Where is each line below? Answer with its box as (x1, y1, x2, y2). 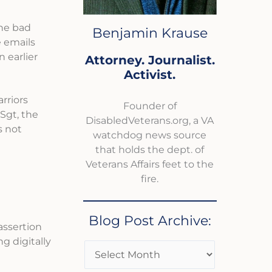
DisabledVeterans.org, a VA (86, 115, 214, 127)
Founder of (123, 100, 177, 112)
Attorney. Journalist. (84, 53, 215, 68)
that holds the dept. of (95, 144, 205, 156)
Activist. (124, 67, 176, 83)
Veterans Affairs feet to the (86, 158, 214, 171)
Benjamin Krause (92, 25, 208, 42)
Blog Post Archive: (88, 212, 211, 229)
